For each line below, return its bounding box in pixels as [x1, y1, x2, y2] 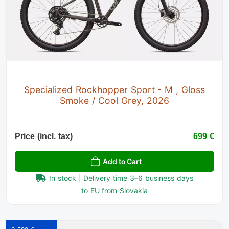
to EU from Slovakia [81, 186, 148, 195]
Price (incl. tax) [15, 132, 73, 141]
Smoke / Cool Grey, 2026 [60, 95, 169, 106]
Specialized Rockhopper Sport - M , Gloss [24, 84, 205, 96]
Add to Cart [103, 157, 142, 166]
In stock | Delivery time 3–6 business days [49, 174, 193, 183]
